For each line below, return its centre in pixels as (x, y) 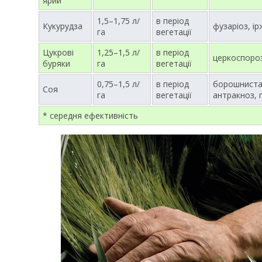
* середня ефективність (90, 116)
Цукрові (58, 52)
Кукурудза (63, 26)
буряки (56, 63)
